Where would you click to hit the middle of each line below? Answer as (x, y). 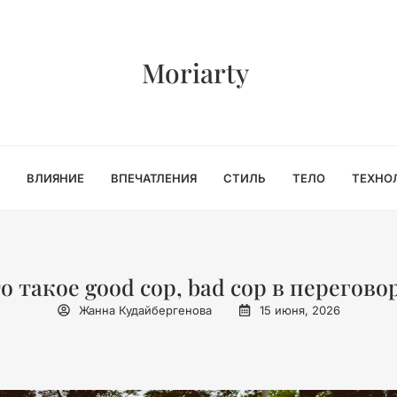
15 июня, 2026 (300, 310)
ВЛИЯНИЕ (55, 178)
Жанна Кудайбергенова (145, 310)
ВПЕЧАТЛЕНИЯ (153, 178)
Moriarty (195, 73)
